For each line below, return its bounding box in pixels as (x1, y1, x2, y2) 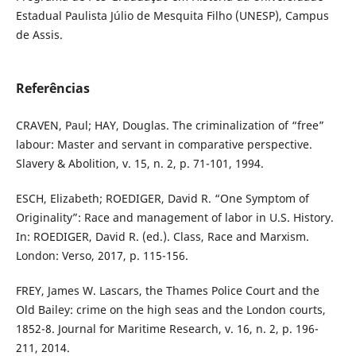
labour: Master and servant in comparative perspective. (15, 136, 312, 152)
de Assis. (15, 26, 63, 42)
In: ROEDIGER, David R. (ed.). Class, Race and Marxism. (15, 229, 309, 244)
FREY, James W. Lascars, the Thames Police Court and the (15, 283, 319, 299)
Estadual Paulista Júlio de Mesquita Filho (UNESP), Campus (15, 7, 329, 23)
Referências (15, 79, 90, 97)
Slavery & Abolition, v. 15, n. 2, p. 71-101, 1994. (15, 155, 264, 171)
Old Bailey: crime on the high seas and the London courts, (15, 302, 326, 318)
